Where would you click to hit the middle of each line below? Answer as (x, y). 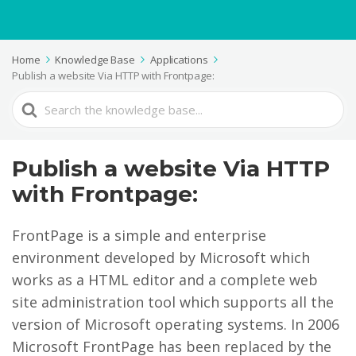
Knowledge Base (95, 60)
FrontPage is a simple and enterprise (139, 235)
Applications (179, 60)
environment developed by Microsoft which (161, 257)
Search (35, 103)
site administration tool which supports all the (173, 302)
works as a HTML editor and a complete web (165, 280)
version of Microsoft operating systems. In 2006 (176, 324)
